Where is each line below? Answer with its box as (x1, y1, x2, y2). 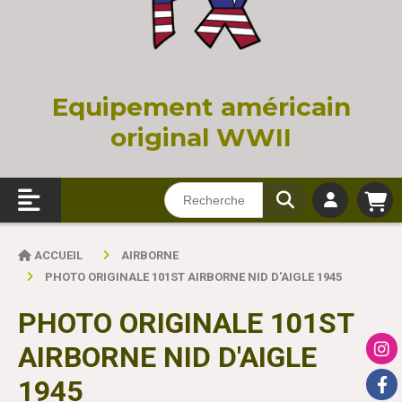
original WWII (110, 122, 292, 153)
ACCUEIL (34, 249, 85, 263)
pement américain (109, 92, 351, 123)
